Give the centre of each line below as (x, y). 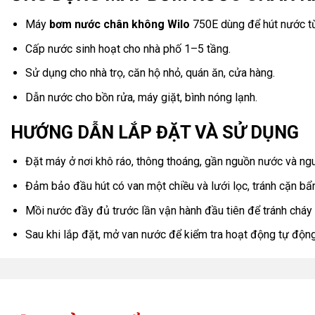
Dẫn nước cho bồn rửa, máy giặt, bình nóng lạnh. (141, 97)
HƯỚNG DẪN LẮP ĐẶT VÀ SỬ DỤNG (155, 132)
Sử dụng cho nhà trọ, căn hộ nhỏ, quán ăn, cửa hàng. (150, 73)
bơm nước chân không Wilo (119, 25)
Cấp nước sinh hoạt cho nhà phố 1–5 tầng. (128, 49)
